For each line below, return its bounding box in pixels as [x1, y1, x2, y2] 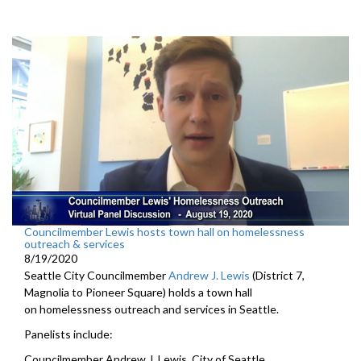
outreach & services [24, 237, 125, 251]
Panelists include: [24, 327, 113, 342]
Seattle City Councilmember [24, 268, 168, 283]
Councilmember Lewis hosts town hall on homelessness [24, 225, 305, 239]
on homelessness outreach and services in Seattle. [24, 302, 281, 317]
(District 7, [250, 268, 305, 283]
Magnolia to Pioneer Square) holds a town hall [24, 285, 252, 300]
